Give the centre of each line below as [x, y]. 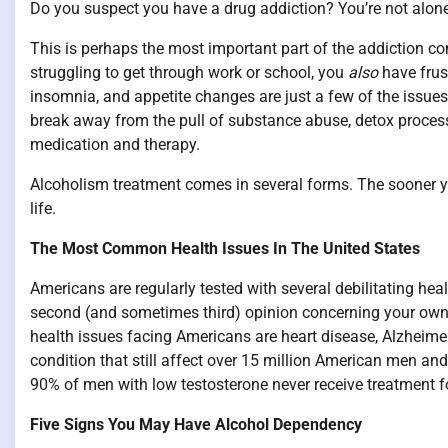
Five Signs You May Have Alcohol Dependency [196, 424]
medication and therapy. [115, 144]
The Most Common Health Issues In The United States [225, 248]
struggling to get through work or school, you [189, 72]
